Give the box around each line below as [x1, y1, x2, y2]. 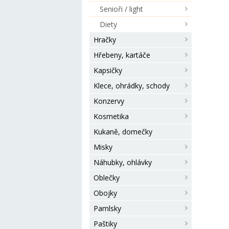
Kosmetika [94, 111, 129, 121]
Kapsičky [94, 65, 122, 75]
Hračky [94, 35, 116, 44]
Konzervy [94, 96, 124, 106]
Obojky [94, 188, 117, 198]
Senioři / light [100, 4, 143, 14]
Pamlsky [94, 203, 121, 213]
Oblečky [94, 173, 120, 182]
